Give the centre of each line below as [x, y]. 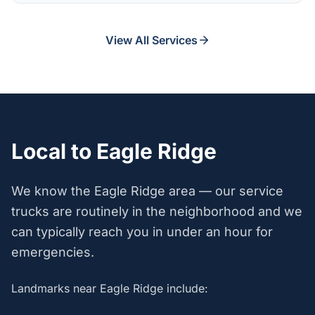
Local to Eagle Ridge [114, 151]
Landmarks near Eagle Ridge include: [110, 288]
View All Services [151, 40]
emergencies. [53, 252]
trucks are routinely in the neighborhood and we [157, 211]
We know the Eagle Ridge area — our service [147, 191]
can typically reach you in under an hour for [142, 232]
